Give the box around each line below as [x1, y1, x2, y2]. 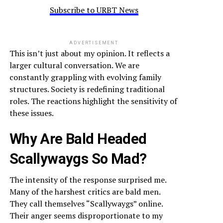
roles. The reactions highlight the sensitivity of [9, 96, 177, 107]
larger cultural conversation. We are [9, 60, 139, 71]
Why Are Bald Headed [9, 130, 147, 148]
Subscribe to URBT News [49, 4, 138, 16]
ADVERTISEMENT [69, 40, 118, 46]
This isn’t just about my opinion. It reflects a [9, 48, 170, 59]
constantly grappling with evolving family [9, 72, 161, 83]
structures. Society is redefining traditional [9, 84, 165, 95]
